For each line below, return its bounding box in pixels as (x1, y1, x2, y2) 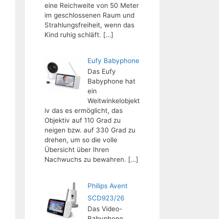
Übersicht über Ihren (44, 146, 109, 153)
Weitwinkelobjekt (87, 97, 140, 105)
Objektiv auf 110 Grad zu (44, 116, 121, 124)
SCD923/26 (87, 194, 124, 202)
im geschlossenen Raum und (44, 11, 134, 19)
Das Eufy (87, 67, 116, 75)
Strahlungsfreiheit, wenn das (44, 21, 134, 29)
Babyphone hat (87, 77, 135, 85)
